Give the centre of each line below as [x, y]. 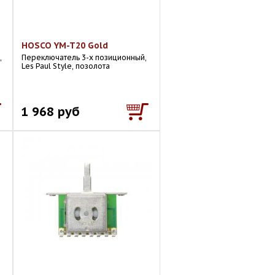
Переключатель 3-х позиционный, [84, 57]
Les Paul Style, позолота [66, 66]
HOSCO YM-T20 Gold [65, 45]
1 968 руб [50, 111]
